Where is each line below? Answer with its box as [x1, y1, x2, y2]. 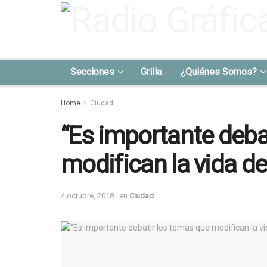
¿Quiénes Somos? [181, 66, 257, 77]
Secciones [70, 66, 114, 77]
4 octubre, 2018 [61, 191, 114, 200]
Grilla [141, 66, 162, 77]
